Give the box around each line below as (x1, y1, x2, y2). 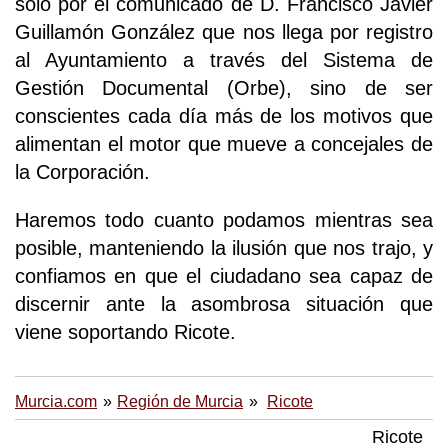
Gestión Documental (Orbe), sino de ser (15, 76, 433, 99)
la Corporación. (15, 160, 150, 183)
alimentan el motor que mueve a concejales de (15, 132, 433, 155)
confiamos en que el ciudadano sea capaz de (15, 264, 433, 287)
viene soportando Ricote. (15, 320, 236, 343)
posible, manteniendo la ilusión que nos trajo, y (15, 236, 433, 259)
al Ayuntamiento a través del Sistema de (15, 48, 433, 71)
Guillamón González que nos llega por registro (15, 20, 433, 43)
